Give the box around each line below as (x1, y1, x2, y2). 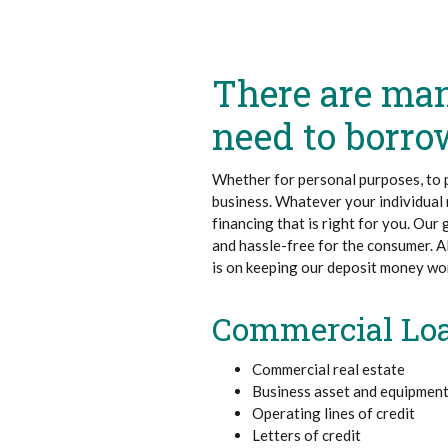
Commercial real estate (252, 359, 406, 378)
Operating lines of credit (252, 403, 416, 422)
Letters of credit (252, 425, 362, 444)
